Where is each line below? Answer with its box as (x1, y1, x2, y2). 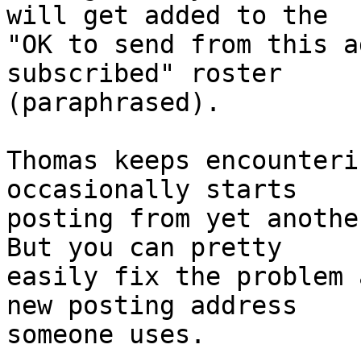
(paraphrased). (6, 88, 221, 118)
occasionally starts (6, 175, 297, 205)
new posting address (6, 291, 297, 321)
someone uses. (6, 320, 205, 350)
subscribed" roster (6, 59, 282, 89)
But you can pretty (6, 233, 282, 263)
